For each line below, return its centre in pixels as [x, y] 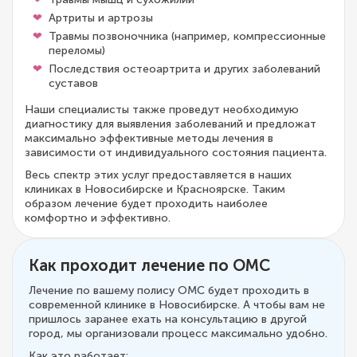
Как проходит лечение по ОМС [149, 265]
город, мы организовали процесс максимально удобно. [178, 333]
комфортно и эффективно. [98, 218]
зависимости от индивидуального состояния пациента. [176, 152]
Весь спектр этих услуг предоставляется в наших [158, 175]
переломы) [77, 50]
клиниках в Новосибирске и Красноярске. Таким [155, 189]
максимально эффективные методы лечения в [149, 138]
